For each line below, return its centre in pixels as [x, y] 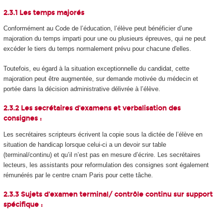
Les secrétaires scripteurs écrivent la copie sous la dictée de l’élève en [103, 134]
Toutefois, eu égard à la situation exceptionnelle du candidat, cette [96, 68]
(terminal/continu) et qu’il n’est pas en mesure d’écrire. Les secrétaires [102, 155]
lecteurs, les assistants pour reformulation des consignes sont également [106, 165]
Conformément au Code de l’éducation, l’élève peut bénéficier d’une [98, 29]
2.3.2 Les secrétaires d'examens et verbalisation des [92, 108]
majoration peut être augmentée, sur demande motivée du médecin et [101, 78]
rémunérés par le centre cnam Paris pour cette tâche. [78, 175]
